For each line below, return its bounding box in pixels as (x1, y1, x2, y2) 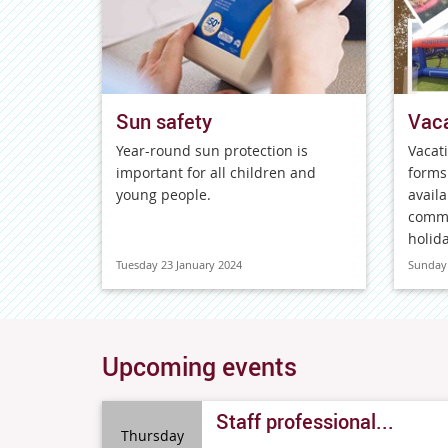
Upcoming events (102, 349, 297, 383)
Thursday (120, 425, 184, 445)
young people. (116, 185, 211, 204)
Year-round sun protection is (116, 141, 308, 160)
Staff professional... (216, 408, 394, 435)
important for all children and (116, 163, 316, 182)
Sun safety (116, 108, 212, 135)
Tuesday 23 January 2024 (116, 257, 242, 272)
